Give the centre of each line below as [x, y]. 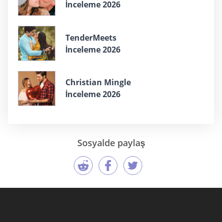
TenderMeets [91, 37]
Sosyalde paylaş [111, 142]
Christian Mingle [98, 83]
